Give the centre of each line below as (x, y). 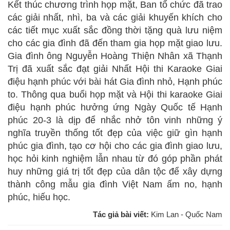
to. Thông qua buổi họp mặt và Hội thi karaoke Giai (115, 94)
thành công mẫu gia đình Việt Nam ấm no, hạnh (115, 184)
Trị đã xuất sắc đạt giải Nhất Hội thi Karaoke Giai (115, 69)
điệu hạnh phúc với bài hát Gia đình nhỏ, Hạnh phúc (115, 81)
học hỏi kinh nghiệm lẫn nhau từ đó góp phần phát (115, 158)
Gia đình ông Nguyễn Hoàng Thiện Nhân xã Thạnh (115, 56)
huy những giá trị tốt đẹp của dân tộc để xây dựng (115, 171)
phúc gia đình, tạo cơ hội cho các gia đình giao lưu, (115, 146)
